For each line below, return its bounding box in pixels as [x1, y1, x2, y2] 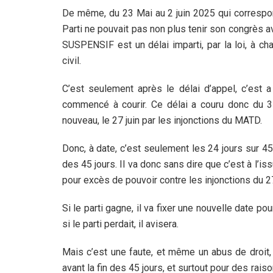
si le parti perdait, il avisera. [62, 218, 179, 230]
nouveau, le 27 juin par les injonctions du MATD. [62, 114, 262, 126]
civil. [62, 54, 81, 66]
